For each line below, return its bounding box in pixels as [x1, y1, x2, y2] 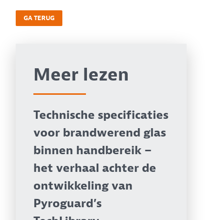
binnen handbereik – [33, 143, 152, 158]
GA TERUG [24, 14, 55, 23]
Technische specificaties [33, 108, 168, 123]
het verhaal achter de [33, 161, 156, 176]
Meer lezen [33, 63, 129, 86]
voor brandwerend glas [33, 125, 166, 140]
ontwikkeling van [33, 178, 133, 193]
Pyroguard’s [33, 196, 102, 211]
